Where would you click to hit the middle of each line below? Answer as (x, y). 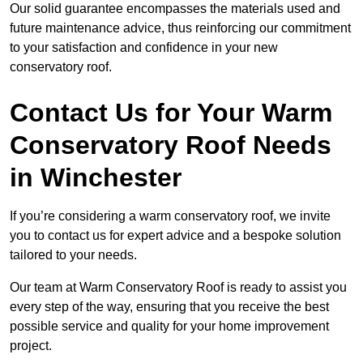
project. (32, 346)
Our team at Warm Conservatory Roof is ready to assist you (178, 288)
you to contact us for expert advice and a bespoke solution (175, 236)
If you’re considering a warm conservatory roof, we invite (170, 216)
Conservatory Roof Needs (171, 145)
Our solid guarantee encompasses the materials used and (175, 9)
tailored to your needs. (75, 255)
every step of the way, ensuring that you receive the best (169, 307)
